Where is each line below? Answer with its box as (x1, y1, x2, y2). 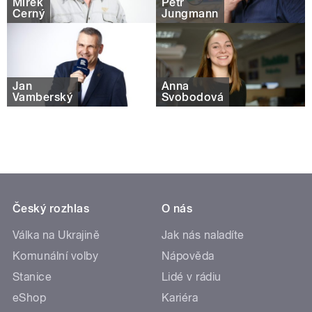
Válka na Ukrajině (13, 228, 100, 242)
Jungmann (162, 6, 219, 20)
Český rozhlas (13, 202, 90, 216)
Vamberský (13, 90, 73, 104)
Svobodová (162, 90, 224, 104)
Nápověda (162, 249, 214, 263)
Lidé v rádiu (162, 270, 221, 284)
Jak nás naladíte (162, 228, 244, 242)
